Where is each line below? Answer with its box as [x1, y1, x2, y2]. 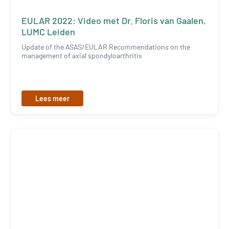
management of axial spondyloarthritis [21, 51, 143, 60]
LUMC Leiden [21, 26, 76, 38]
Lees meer [35, 94, 70, 103]
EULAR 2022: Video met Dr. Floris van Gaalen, [21, 15, 207, 27]
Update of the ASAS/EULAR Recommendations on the [21, 42, 191, 52]
